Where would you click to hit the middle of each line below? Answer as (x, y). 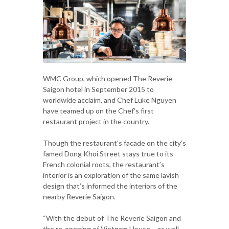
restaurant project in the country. (96, 121)
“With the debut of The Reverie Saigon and (112, 218)
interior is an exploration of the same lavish (111, 175)
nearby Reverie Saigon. (79, 196)
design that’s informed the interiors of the (110, 186)
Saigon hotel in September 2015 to (98, 89)
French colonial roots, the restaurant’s (104, 164)
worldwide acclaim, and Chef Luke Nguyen (110, 100)
